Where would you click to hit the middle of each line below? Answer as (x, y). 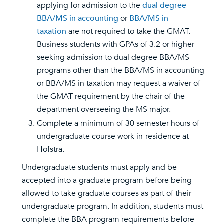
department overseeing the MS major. (104, 109)
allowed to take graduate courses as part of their (107, 193)
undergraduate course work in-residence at (113, 136)
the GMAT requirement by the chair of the (111, 96)
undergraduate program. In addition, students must (113, 206)
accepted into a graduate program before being (107, 180)
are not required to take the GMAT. (128, 31)
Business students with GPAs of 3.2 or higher (116, 44)
